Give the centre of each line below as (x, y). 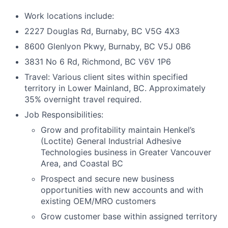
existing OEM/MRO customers (98, 201)
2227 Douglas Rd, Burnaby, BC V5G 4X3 (102, 31)
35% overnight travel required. (83, 99)
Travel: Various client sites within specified (106, 77)
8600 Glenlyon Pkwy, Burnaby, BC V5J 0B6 (108, 46)
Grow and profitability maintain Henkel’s (118, 130)
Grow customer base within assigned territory (129, 216)
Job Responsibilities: (64, 115)
